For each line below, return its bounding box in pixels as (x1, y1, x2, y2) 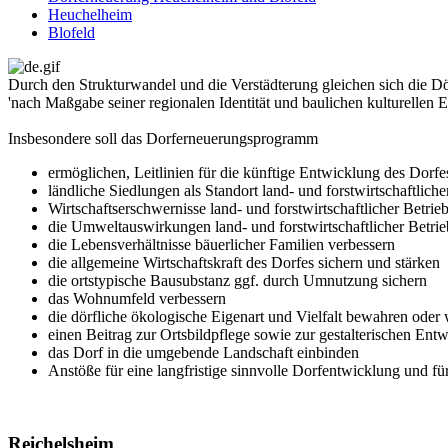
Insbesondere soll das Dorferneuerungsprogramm (8, 130, 318, 148)
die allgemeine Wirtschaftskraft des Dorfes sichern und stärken (48, 254, 440, 272)
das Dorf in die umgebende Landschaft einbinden (48, 344, 359, 362)
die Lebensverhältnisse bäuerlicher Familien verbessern (48, 236, 395, 254)
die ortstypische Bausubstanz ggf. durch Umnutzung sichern (48, 272, 427, 290)
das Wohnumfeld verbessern (48, 290, 226, 308)
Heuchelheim (48, 6, 132, 24)
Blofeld (48, 24, 95, 42)
